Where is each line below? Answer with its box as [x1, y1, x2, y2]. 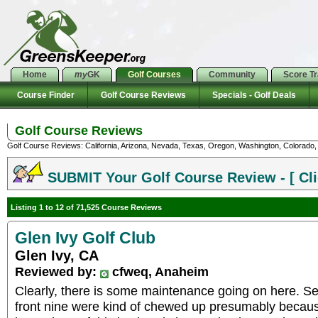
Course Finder [9, 90, 79, 100]
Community [207, 70, 258, 79]
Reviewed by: [15, 264, 100, 279]
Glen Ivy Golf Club [15, 229, 155, 247]
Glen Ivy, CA [15, 248, 99, 263]
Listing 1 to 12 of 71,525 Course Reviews [11, 203, 162, 212]
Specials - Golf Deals [208, 90, 300, 100]
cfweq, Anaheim [109, 264, 209, 279]
